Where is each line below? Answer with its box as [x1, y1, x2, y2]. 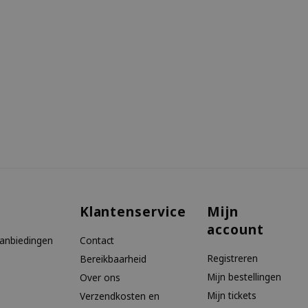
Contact [79, 234, 114, 247]
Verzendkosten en [79, 289, 159, 302]
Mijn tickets [206, 289, 256, 302]
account [206, 221, 264, 239]
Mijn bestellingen [206, 270, 281, 283]
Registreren [206, 252, 258, 265]
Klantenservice [79, 203, 186, 221]
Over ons [79, 271, 120, 284]
